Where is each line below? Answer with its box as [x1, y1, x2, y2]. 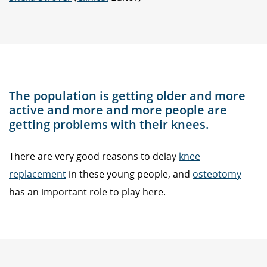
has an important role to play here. [9, 185, 166, 199]
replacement [9, 167, 66, 181]
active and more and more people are [9, 101, 227, 118]
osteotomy [193, 167, 241, 181]
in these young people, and [66, 167, 193, 181]
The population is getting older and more [9, 87, 246, 104]
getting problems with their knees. [9, 116, 209, 132]
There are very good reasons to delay [9, 150, 179, 163]
